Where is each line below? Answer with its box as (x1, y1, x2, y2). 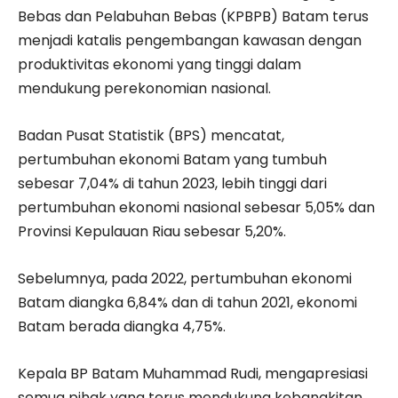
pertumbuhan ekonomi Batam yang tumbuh (18, 149, 327, 170)
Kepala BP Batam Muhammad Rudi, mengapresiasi (18, 363, 368, 384)
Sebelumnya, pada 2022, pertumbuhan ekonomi (18, 268, 352, 289)
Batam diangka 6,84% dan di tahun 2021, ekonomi (18, 292, 357, 313)
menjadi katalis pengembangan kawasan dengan (18, 30, 362, 51)
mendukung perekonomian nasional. (18, 78, 271, 99)
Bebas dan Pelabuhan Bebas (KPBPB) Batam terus (18, 6, 369, 27)
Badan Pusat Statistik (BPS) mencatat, (18, 125, 284, 146)
